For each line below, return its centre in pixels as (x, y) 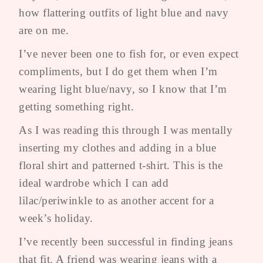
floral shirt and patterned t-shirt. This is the (121, 165)
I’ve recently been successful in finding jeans (126, 241)
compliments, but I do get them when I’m (118, 71)
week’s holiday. (56, 218)
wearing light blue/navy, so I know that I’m (123, 89)
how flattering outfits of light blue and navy (124, 12)
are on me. (44, 30)
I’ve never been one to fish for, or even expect (129, 53)
